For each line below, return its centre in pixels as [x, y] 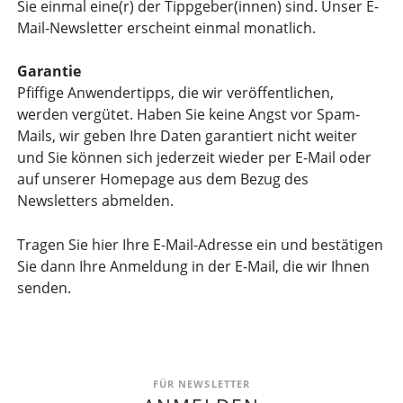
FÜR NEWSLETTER [201, 384]
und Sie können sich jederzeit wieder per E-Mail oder [194, 158]
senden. [44, 288]
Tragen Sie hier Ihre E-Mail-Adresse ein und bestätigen [200, 245]
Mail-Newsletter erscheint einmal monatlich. [166, 27]
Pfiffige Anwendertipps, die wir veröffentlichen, [175, 93]
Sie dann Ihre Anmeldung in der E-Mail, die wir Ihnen [193, 267]
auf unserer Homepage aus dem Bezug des [162, 179]
